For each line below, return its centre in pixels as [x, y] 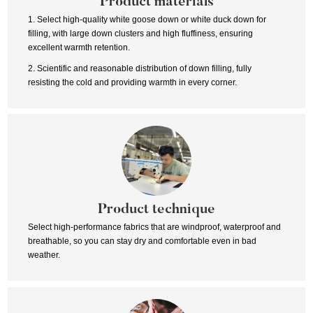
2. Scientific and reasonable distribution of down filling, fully [139, 68]
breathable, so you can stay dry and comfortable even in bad [142, 241]
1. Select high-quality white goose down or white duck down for [147, 19]
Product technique [156, 210]
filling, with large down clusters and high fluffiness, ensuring [140, 33]
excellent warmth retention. [79, 47]
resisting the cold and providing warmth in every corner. [132, 82]
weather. [44, 255]
